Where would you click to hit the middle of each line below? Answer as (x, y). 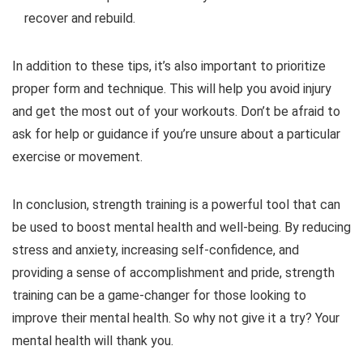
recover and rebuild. (80, 18)
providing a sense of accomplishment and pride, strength (173, 272)
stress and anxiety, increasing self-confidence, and (156, 250)
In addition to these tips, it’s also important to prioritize (169, 66)
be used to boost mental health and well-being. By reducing (181, 227)
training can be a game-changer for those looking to (159, 295)
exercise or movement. (77, 156)
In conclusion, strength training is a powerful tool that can (176, 204)
